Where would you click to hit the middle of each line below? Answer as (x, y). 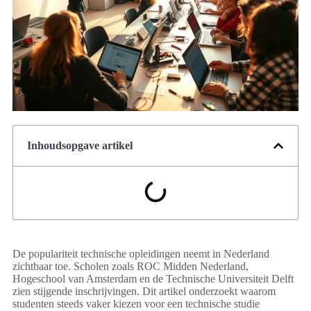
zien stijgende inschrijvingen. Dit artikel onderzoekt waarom (144, 292)
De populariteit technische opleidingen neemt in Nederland (141, 254)
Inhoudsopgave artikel (80, 146)
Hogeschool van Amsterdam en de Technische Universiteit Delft (153, 279)
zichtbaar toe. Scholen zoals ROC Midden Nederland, (131, 267)
